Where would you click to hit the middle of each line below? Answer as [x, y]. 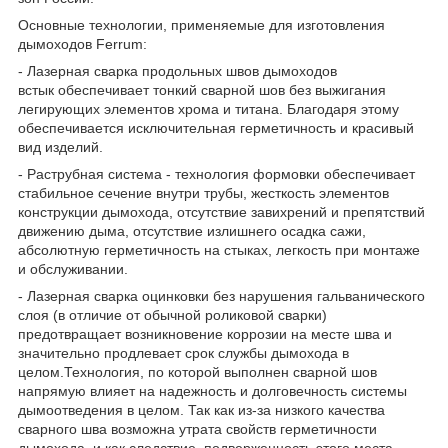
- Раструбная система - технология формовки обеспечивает [216, 173]
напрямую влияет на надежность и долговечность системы [212, 390]
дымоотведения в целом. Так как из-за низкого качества [201, 409]
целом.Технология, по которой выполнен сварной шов [197, 371]
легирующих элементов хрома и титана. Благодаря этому [208, 108]
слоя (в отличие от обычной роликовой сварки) [172, 314]
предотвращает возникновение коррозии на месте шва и [205, 333]
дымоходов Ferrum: [82, 43]
